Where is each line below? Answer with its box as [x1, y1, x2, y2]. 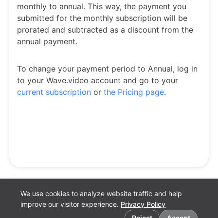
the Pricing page [104, 87, 164, 97]
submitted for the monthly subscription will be [17, 13, 187, 23]
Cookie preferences [12, 203, 74, 212]
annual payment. [17, 36, 77, 46]
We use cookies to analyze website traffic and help [20, 189, 182, 198]
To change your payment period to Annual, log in [17, 64, 198, 73]
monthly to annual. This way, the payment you [17, 1, 186, 11]
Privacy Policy [121, 200, 166, 208]
